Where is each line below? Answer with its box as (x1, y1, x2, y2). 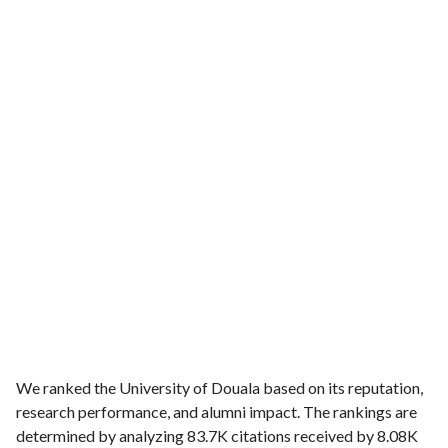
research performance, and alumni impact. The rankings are (16, 402, 417, 421)
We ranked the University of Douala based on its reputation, (16, 378, 423, 397)
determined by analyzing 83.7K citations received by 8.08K (16, 426, 418, 445)
